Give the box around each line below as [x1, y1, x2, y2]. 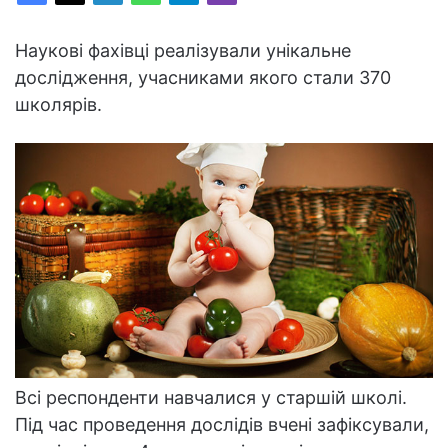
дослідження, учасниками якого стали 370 [15, 66, 391, 88]
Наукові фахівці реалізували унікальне [15, 39, 351, 61]
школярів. [15, 93, 102, 115]
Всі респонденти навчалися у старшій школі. [15, 386, 407, 408]
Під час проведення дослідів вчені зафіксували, [15, 413, 429, 435]
